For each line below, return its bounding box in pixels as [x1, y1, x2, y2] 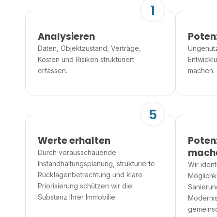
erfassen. [38, 66, 67, 75]
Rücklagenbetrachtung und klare [38, 170, 142, 179]
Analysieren [38, 30, 95, 43]
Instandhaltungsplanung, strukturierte [38, 159, 155, 168]
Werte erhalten [38, 134, 110, 148]
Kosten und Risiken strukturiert [38, 55, 134, 63]
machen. [188, 66, 215, 75]
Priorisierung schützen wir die [38, 182, 132, 190]
